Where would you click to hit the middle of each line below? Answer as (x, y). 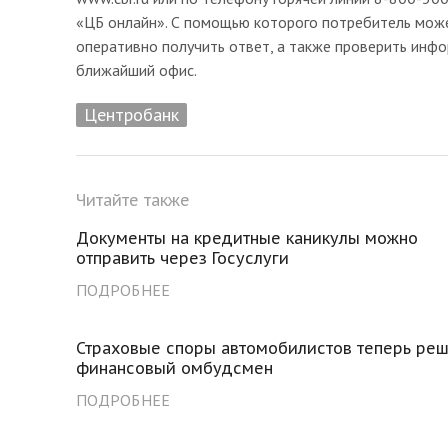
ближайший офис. (136, 69)
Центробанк (131, 114)
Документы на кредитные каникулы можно (247, 237)
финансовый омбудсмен (174, 367)
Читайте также (133, 199)
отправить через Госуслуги (182, 257)
